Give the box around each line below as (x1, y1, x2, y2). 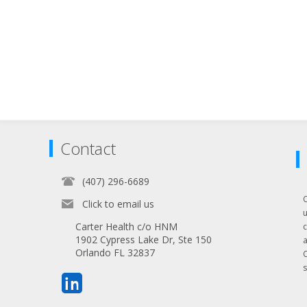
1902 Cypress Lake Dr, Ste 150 (75, 233, 212, 247)
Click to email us (82, 197, 154, 211)
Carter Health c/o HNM (75, 220, 177, 234)
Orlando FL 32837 (75, 246, 155, 260)
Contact (60, 137, 116, 160)
